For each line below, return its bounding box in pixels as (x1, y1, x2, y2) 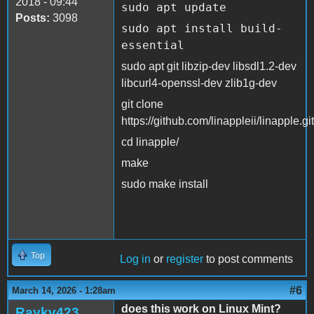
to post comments (203, 252, 293, 265)
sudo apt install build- (121, 21, 282, 35)
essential (121, 38, 184, 52)
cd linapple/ (121, 135, 179, 148)
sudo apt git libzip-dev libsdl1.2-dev (121, 60, 296, 72)
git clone (121, 97, 163, 110)
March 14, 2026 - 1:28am (12, 285, 116, 296)
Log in (120, 252, 151, 265)
